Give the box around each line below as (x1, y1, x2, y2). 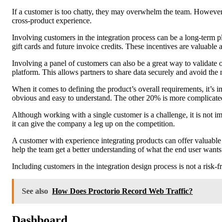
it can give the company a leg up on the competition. (12, 119, 175, 128)
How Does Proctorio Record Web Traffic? (52, 186, 193, 195)
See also (22, 186, 48, 195)
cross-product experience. (12, 16, 92, 25)
